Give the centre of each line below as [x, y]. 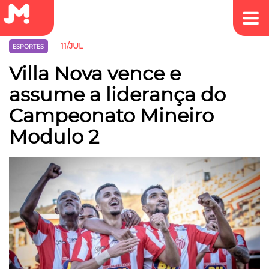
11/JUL [72, 46]
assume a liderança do [117, 94]
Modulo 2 [54, 136]
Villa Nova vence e [95, 73]
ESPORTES [29, 47]
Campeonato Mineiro [111, 115]
